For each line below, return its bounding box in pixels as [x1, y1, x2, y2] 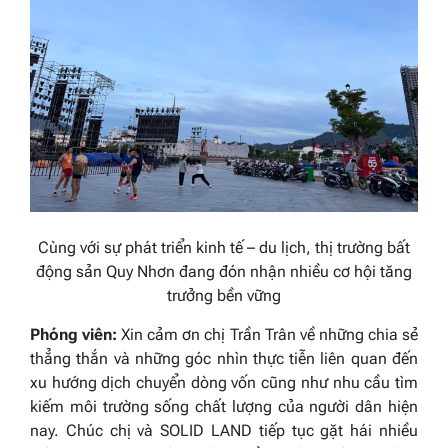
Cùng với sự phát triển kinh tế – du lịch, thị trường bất [38, 238, 410, 258]
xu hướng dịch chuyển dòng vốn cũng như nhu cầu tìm [30, 373, 418, 393]
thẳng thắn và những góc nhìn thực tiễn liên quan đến [30, 349, 418, 369]
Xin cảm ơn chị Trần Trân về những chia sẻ [117, 325, 419, 345]
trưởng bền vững [167, 286, 281, 306]
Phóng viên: [30, 325, 118, 345]
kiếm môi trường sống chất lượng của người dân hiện [30, 397, 418, 417]
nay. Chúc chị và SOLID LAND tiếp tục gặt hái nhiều [30, 421, 418, 441]
